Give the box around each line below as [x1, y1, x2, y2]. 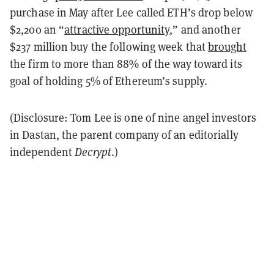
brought [208, 40, 246, 54]
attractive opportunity [64, 23, 170, 37]
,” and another [169, 23, 241, 37]
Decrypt [75, 145, 111, 160]
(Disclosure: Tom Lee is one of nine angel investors [10, 111, 257, 125]
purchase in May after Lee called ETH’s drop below [10, 6, 253, 20]
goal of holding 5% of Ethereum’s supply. [10, 74, 208, 89]
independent [10, 145, 75, 160]
